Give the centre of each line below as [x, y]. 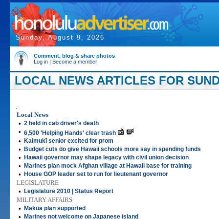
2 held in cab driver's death [61, 123]
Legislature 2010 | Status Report [69, 191]
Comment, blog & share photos [74, 56]
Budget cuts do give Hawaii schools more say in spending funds [112, 149]
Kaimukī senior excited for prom [69, 141]
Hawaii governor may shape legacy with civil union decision [106, 157]
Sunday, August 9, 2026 [60, 37]
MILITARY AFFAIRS [44, 200]
